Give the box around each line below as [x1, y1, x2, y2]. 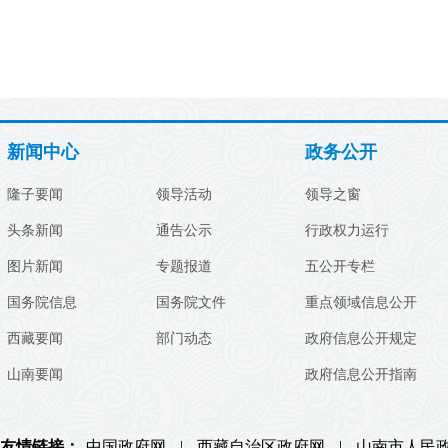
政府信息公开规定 [305, 331, 417, 346]
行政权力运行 [305, 223, 389, 238]
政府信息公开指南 [305, 367, 417, 382]
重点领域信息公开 [305, 295, 417, 310]
